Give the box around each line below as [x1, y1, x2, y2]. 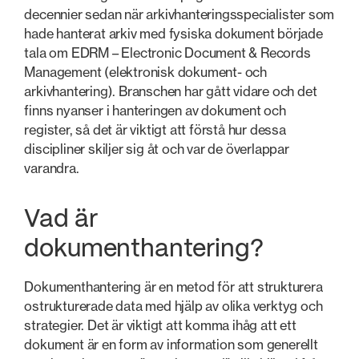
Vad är [24, 208, 98, 232]
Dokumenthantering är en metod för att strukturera [24, 278, 323, 295]
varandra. [24, 160, 79, 177]
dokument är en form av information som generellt [24, 336, 318, 353]
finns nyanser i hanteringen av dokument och [24, 103, 286, 119]
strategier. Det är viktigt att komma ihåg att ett [24, 317, 296, 333]
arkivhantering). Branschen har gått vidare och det [24, 83, 317, 100]
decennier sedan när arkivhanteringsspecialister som [24, 6, 335, 23]
